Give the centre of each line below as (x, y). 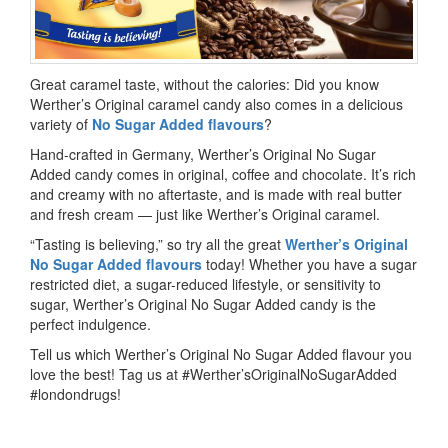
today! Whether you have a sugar (309, 264)
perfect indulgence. (90, 324)
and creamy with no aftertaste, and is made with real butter (216, 194)
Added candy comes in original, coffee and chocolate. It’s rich (223, 174)
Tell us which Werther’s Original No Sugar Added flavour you (221, 354)
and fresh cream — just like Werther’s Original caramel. (205, 214)
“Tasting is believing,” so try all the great (157, 244)
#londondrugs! (75, 394)
